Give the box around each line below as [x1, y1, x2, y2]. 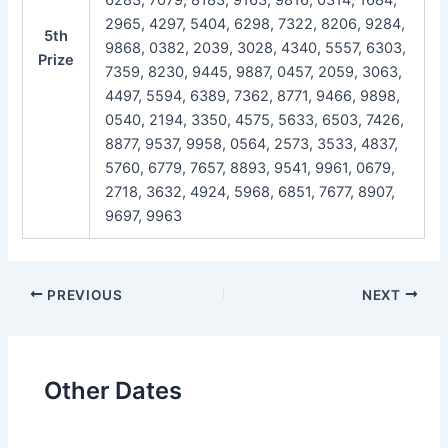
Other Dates [44, 376, 183, 406]
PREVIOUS [43, 286, 123, 303]
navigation [6, 308, 78, 327]
